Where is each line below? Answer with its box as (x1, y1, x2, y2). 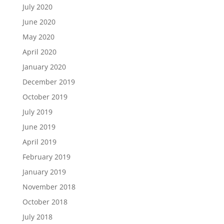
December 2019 (22, 77, 75, 86)
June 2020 (22, 17, 55, 26)
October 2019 (22, 92, 67, 101)
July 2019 (22, 107, 52, 116)
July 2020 (22, 2, 52, 11)
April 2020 (22, 47, 56, 56)
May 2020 (22, 32, 54, 41)
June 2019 (22, 122, 55, 131)
